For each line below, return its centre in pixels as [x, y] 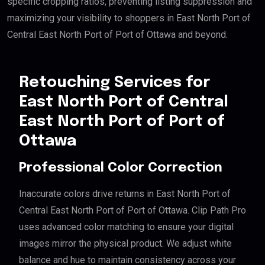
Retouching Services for [114, 83]
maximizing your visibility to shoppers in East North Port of [129, 18]
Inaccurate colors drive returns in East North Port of [125, 194]
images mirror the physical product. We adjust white [125, 244]
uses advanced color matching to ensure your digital [126, 227]
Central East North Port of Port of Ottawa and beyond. [117, 35]
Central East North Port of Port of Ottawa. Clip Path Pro [132, 211]
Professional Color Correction [121, 168]
